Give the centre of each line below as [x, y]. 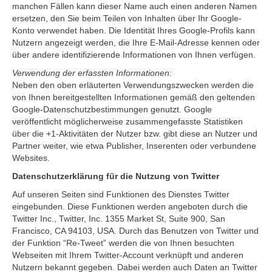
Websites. [31, 158]
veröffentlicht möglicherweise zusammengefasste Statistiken [127, 121]
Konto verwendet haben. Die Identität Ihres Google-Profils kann [134, 30]
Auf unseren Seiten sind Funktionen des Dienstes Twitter [121, 194]
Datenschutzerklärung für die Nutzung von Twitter [116, 176]
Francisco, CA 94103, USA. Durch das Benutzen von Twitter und [135, 231]
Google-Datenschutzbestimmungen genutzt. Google [112, 109]
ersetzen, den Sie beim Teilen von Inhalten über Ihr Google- [127, 18]
